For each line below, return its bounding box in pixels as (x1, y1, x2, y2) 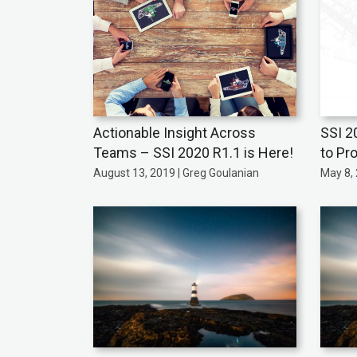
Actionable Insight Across (93, 124, 256, 142)
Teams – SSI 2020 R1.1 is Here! (93, 144, 293, 162)
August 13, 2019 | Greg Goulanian (93, 167, 259, 180)
